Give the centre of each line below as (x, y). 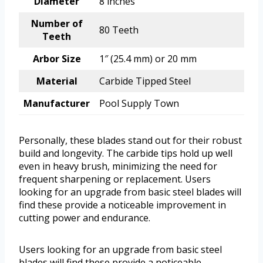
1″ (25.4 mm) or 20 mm (148, 59)
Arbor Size (57, 59)
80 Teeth (119, 30)
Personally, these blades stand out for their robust (130, 141)
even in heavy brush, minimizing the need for (118, 166)
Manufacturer (57, 104)
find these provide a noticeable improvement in (122, 205)
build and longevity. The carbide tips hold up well (126, 154)
